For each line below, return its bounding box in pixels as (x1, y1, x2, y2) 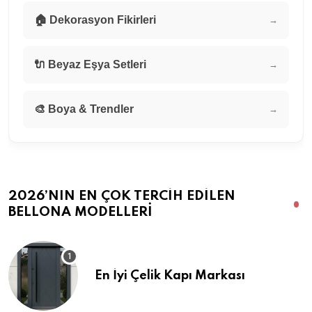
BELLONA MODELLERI (8, 205, 153, 219)
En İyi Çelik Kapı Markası (95, 270, 245, 283)
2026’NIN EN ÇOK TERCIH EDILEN (8, 189, 235, 203)
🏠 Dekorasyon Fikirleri (34, 14, 156, 26)
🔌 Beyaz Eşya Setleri (34, 58, 146, 71)
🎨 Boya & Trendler (34, 103, 134, 116)
